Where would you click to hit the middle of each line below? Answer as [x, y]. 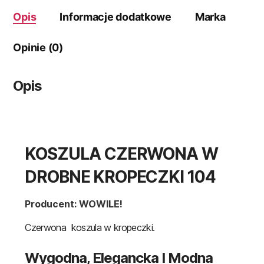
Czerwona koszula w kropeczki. [90, 228]
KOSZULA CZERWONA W [121, 154]
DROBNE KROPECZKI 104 [121, 177]
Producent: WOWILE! [74, 204]
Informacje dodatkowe [115, 17]
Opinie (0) [38, 48]
